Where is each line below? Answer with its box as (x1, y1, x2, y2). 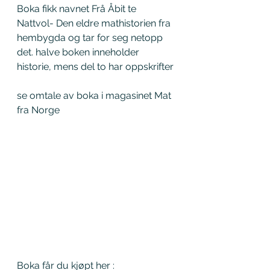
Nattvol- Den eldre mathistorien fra (17, 17, 173, 29)
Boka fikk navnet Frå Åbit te (17, 2, 139, 14)
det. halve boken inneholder (17, 46, 142, 58)
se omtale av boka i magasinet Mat (17, 89, 174, 101)
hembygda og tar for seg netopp (17, 31, 165, 43)
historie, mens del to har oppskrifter (17, 60, 174, 72)
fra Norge (17, 104, 60, 116)
